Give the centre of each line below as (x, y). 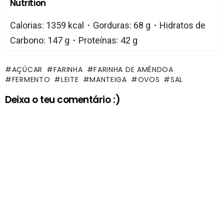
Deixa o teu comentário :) (63, 99)
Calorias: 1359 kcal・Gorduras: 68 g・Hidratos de (107, 25)
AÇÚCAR (27, 69)
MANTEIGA (108, 79)
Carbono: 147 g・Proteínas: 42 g (73, 40)
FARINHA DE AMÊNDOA (133, 69)
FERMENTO (31, 79)
